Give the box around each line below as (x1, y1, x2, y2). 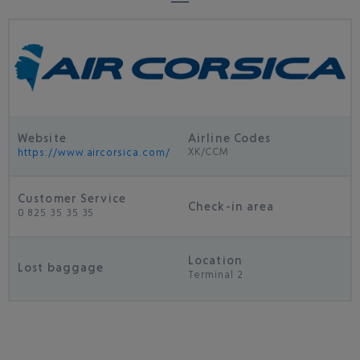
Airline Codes (188, 131, 272, 145)
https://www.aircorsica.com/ (18, 145, 170, 158)
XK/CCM (188, 145, 229, 158)
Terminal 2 (188, 268, 243, 280)
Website (18, 130, 67, 145)
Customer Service (18, 191, 126, 206)
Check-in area (188, 198, 275, 213)
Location (188, 252, 243, 267)
